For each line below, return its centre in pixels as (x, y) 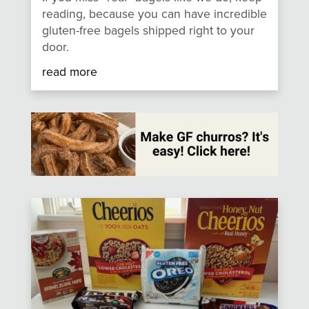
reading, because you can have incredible (154, 14)
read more (69, 72)
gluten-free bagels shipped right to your (148, 30)
